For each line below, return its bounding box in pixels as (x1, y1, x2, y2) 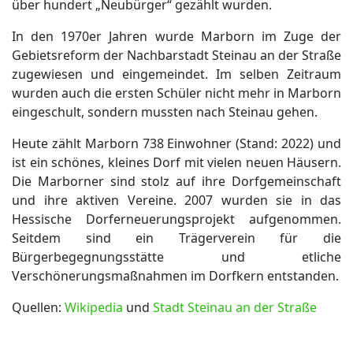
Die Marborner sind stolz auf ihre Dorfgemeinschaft (12, 173, 341, 190)
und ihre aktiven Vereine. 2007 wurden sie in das (12, 191, 341, 209)
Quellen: (12, 299, 65, 316)
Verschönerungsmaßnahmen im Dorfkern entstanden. (12, 267, 339, 284)
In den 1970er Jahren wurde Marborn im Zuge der (12, 28, 341, 45)
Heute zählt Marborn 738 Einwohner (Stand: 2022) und (12, 135, 341, 152)
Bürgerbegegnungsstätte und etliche (12, 248, 341, 266)
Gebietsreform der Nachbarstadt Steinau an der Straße (12, 46, 341, 64)
